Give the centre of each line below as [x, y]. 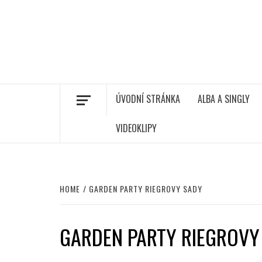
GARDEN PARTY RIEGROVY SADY [146, 189]
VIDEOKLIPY [136, 128]
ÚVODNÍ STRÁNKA [148, 99]
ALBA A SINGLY [224, 99]
